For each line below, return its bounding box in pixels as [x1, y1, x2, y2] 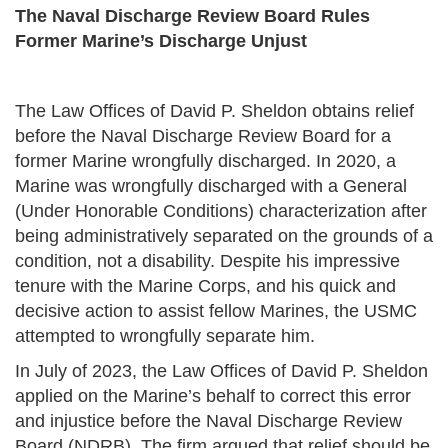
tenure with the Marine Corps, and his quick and [15, 276, 396, 297]
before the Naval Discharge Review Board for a [15, 126, 391, 147]
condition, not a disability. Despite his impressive [15, 251, 400, 272]
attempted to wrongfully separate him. [15, 326, 315, 347]
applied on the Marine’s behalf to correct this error [15, 386, 411, 407]
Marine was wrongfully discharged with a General [15, 176, 407, 197]
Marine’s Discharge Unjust [82, 31, 307, 52]
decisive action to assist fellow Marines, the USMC [15, 301, 417, 322]
